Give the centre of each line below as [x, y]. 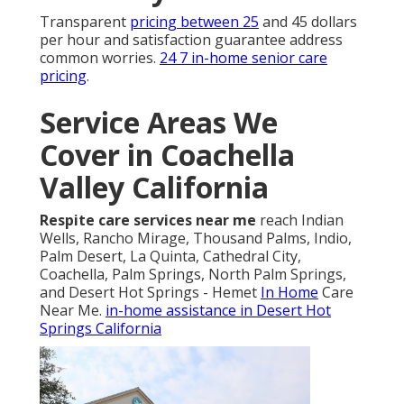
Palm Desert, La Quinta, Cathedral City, [170, 275]
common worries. [100, 76]
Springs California [101, 347]
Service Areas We [159, 141]
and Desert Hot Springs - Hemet [150, 311]
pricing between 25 [194, 40]
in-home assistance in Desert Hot [218, 329]
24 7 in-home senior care [243, 76]
